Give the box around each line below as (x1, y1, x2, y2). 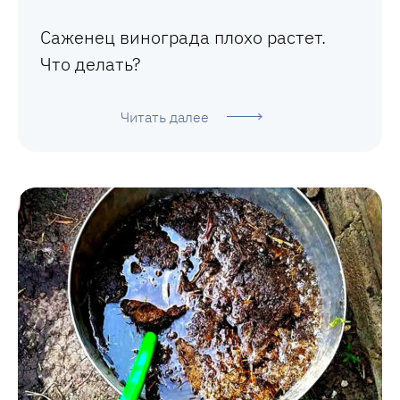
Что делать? (40, 51, 140, 76)
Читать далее (120, 107, 209, 126)
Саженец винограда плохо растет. (40, 24, 326, 49)
